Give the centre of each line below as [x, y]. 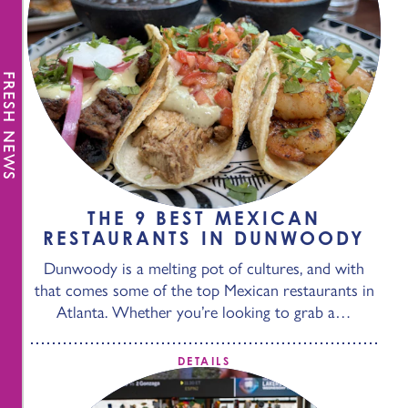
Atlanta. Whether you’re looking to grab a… [204, 312]
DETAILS [204, 361]
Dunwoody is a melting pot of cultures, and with [204, 269]
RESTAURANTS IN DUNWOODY [204, 238]
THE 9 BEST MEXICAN [204, 218]
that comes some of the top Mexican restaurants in [204, 291]
